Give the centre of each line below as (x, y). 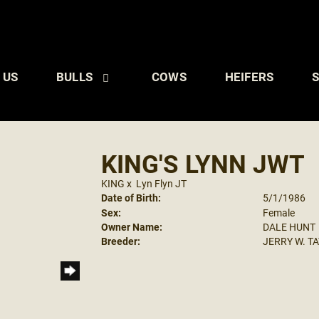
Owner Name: (131, 227)
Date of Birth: (131, 198)
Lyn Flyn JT (161, 183)
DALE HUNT (289, 227)
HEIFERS (249, 77)
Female (279, 213)
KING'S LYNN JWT (203, 163)
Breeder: (120, 241)
